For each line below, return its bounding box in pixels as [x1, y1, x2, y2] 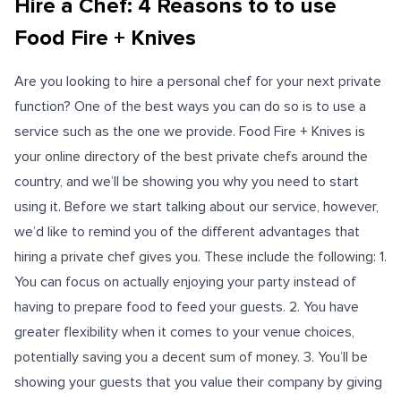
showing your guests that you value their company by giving [14, 373, 382, 391]
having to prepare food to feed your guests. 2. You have [14, 298, 359, 316]
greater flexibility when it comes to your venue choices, [14, 323, 354, 341]
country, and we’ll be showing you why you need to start [14, 173, 359, 191]
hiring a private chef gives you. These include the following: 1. [14, 248, 387, 266]
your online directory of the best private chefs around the [14, 148, 368, 166]
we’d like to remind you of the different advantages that [14, 223, 360, 241]
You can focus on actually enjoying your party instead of [14, 273, 356, 291]
